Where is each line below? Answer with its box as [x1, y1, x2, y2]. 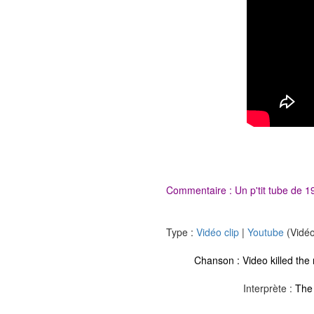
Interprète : [243, 281, 295, 295]
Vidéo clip [196, 225, 239, 239]
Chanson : [194, 253, 243, 267]
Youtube [247, 225, 284, 239]
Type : [166, 225, 196, 239]
